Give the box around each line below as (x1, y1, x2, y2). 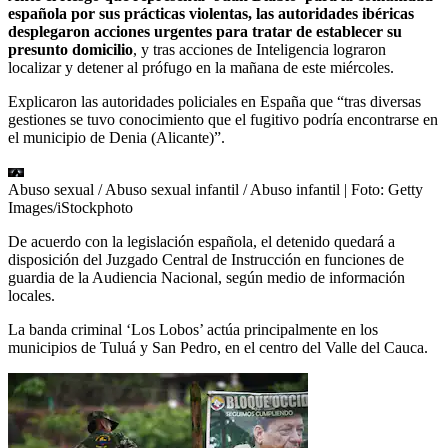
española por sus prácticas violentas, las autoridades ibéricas (8, 5, 414, 23)
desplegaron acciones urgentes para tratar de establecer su (8, 23, 402, 41)
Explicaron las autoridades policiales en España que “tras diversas (8, 93, 421, 111)
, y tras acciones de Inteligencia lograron (133, 41, 386, 59)
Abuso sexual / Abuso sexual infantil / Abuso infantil (8, 181, 340, 199)
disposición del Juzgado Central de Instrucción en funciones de (8, 251, 404, 269)
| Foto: (344, 181, 388, 199)
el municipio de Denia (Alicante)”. (8, 129, 225, 147)
